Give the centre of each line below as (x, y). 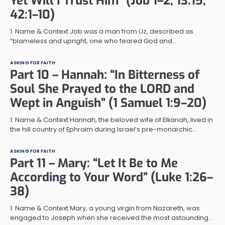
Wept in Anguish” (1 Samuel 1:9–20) (108, 103)
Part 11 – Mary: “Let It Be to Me (94, 163)
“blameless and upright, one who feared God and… (93, 41)
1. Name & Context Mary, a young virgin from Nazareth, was (105, 208)
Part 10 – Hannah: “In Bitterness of (105, 75)
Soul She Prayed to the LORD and (102, 89)
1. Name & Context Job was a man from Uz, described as (102, 31)
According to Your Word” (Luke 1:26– (111, 177)
